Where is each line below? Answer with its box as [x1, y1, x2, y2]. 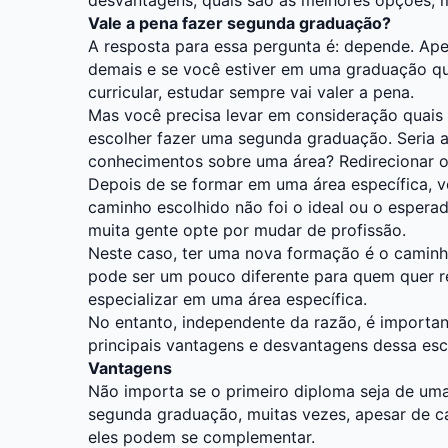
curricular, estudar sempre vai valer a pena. [88, 81, 414, 102]
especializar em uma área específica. [88, 288, 367, 309]
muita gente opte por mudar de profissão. [88, 219, 406, 240]
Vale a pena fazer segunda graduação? [88, 12, 391, 33]
